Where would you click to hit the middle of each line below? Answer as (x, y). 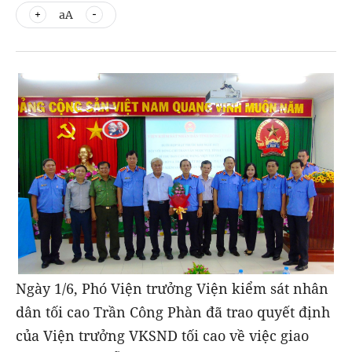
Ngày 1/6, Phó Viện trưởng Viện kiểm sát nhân (172, 288)
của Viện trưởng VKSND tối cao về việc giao (162, 335)
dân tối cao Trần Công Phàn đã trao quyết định (173, 312)
